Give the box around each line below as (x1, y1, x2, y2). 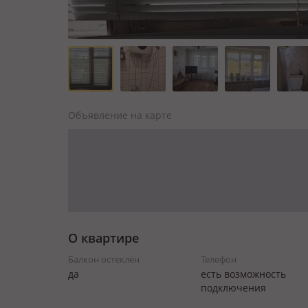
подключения (200, 281, 266, 294)
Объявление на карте (68, 109, 172, 122)
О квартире (68, 230, 139, 246)
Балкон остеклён (68, 253, 140, 265)
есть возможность (200, 267, 286, 280)
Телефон (200, 253, 236, 265)
